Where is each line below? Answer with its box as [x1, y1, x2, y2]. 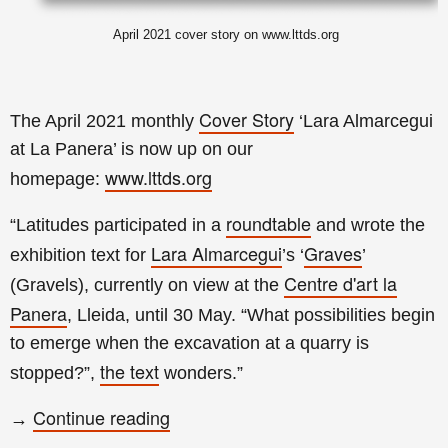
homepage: [10, 168, 105, 189]
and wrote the [311, 214, 425, 235]
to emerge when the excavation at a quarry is [10, 332, 369, 353]
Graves [304, 239, 362, 266]
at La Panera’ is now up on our [10, 138, 253, 159]
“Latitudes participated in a [10, 214, 226, 235]
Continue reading [33, 403, 170, 430]
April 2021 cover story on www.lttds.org [113, 26, 339, 42]
